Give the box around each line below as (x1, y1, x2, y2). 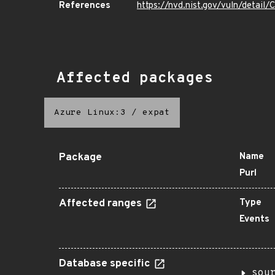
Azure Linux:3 (54, 107, 126, 118)
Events (239, 214, 269, 225)
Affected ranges (59, 197, 144, 211)
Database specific (59, 257, 153, 271)
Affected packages (56, 69, 213, 88)
